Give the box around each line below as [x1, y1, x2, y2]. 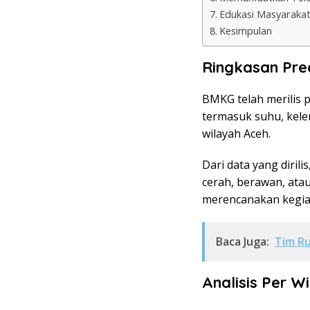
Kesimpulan [219, 24, 272, 37]
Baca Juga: [216, 233, 269, 249]
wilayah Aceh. [202, 125, 271, 141]
